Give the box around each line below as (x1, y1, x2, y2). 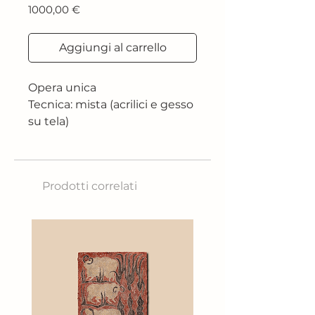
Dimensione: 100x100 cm (28, 131, 169, 145)
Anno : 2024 (28, 148, 94, 162)
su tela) (28, 115, 69, 128)
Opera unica (28, 81, 96, 94)
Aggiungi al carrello (58, 41, 167, 54)
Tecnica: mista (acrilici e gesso (28, 98, 193, 111)
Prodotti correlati (42, 179, 137, 193)
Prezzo (79, 2, 115, 15)
